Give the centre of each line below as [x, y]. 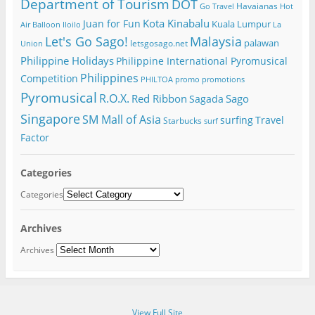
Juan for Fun [111, 23]
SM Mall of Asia [121, 119]
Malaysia [216, 41]
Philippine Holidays [67, 60]
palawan [261, 43]
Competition [49, 78]
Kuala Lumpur [241, 24]
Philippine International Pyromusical [201, 60]
